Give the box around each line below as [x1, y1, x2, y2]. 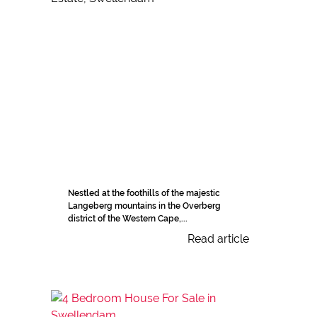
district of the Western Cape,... [68, 214, 188, 224]
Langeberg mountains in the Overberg [68, 201, 221, 212]
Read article [188, 232, 249, 246]
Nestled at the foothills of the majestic [68, 188, 220, 199]
